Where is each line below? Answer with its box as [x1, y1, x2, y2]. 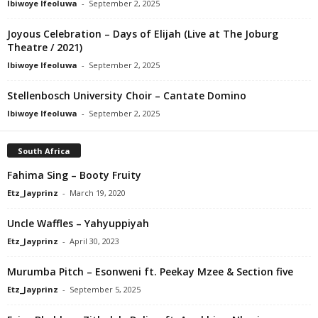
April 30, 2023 [70, 235, 119, 246]
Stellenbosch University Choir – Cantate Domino [7, 88, 246, 102]
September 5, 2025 [70, 283, 141, 295]
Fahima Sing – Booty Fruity [7, 168, 141, 182]
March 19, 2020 [70, 187, 126, 198]
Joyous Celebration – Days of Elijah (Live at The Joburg [7, 26, 278, 40]
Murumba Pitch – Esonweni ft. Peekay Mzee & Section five [7, 264, 293, 278]
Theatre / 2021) [7, 40, 82, 54]
